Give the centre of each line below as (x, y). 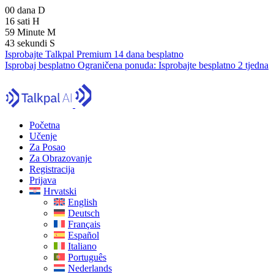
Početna (45, 125)
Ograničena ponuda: (118, 65)
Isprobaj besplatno (41, 65)
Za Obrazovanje (61, 158)
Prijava (43, 180)
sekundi (33, 43)
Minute (32, 32)
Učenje (43, 136)
